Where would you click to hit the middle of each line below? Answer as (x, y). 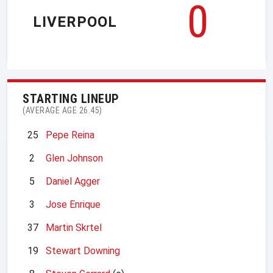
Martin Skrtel (74, 227)
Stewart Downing (83, 250)
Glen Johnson (74, 158)
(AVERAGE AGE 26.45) (62, 110)
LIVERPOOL (75, 22)
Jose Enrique (73, 204)
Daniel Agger (73, 181)
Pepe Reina (70, 135)
